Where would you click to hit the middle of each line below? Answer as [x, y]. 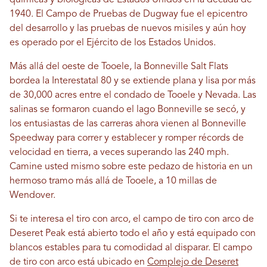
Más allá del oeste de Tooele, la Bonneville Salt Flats [119, 67]
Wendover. [32, 196]
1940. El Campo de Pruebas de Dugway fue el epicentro [128, 15]
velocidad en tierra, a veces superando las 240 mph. [119, 153]
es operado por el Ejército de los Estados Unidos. [113, 43]
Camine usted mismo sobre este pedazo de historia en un [131, 167]
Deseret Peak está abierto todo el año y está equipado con [133, 234]
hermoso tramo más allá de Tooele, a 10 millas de [113, 181]
